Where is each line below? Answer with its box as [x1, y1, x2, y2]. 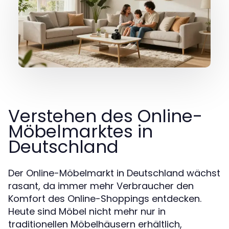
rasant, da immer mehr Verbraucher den [8, 179, 194, 192]
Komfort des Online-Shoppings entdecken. [8, 192, 201, 205]
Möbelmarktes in [8, 119, 153, 144]
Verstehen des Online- [8, 104, 202, 128]
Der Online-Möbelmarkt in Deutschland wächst [8, 167, 220, 179]
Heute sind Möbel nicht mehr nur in [8, 205, 166, 218]
